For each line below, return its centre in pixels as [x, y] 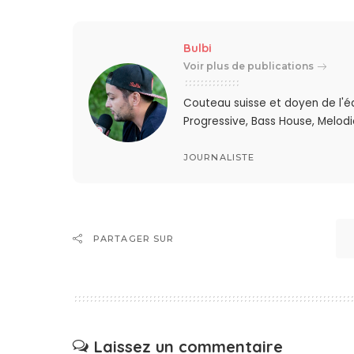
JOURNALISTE [219, 157]
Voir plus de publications [249, 66]
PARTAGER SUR [134, 239]
